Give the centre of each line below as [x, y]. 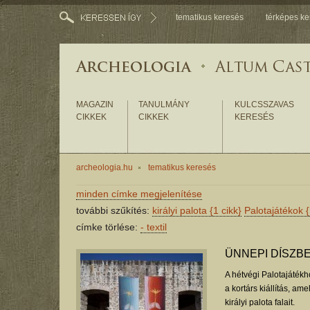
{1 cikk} [225, 210]
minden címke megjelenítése [139, 194]
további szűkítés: [114, 210]
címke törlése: [108, 227]
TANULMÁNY [164, 104]
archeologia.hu [104, 167]
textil [155, 227]
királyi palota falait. [259, 302]
